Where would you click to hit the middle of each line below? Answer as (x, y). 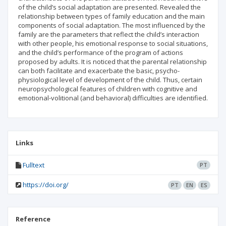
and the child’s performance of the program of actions (101, 52)
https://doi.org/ (46, 185)
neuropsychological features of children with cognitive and (108, 89)
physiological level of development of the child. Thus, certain (110, 80)
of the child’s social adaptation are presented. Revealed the (109, 7)
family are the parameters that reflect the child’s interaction (109, 34)
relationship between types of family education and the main (111, 16)
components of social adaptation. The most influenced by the (112, 25)
